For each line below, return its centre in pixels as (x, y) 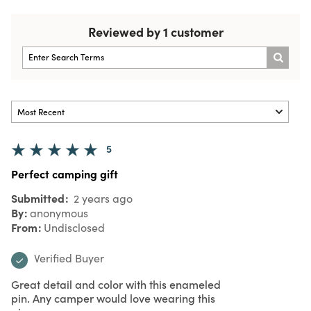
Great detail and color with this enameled (116, 284)
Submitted (39, 197)
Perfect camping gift (65, 173)
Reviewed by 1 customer (155, 31)
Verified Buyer (69, 258)
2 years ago (102, 198)
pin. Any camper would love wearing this (113, 297)
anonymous (59, 212)
